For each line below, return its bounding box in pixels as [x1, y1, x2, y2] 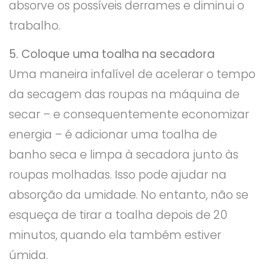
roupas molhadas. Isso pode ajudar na [9, 167, 227, 183]
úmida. [9, 247, 48, 264]
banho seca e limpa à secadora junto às [9, 147, 238, 163]
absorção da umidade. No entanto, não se [9, 187, 248, 203]
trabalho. [9, 17, 60, 34]
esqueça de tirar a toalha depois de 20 [9, 207, 227, 224]
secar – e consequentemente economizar [9, 106, 249, 123]
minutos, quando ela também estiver [9, 227, 221, 244]
